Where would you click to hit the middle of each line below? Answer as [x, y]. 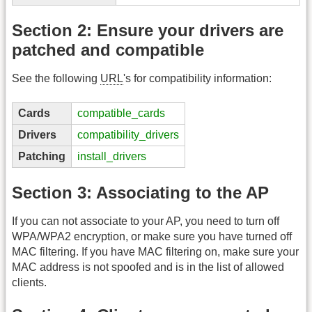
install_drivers [112, 156]
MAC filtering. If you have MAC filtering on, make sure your [155, 251]
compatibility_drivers [128, 134]
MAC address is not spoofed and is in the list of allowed [148, 267]
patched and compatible [108, 50]
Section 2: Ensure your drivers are [148, 31]
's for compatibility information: [197, 79]
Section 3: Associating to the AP [140, 192]
